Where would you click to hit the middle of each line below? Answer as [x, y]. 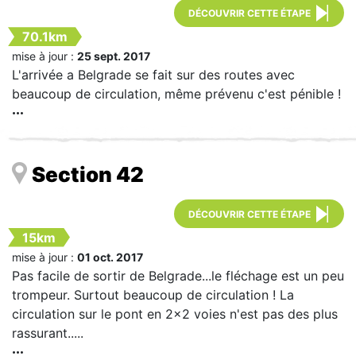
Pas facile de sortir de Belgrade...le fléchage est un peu [178, 275]
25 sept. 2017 [114, 56]
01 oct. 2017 [110, 257]
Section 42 [88, 174]
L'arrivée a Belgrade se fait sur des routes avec [153, 75]
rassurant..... [48, 333]
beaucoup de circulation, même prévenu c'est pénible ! [176, 94]
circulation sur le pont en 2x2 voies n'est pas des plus [175, 313]
